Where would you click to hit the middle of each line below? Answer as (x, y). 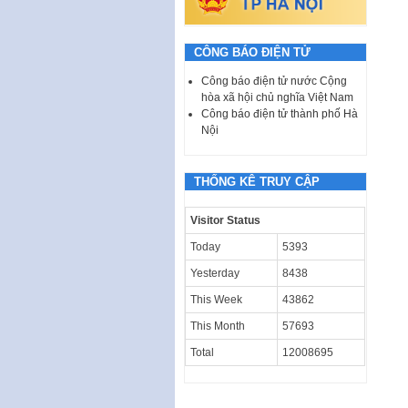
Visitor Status (225, 220)
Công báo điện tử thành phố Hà (280, 113)
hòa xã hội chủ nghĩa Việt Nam (277, 97)
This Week (216, 299)
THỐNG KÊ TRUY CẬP (257, 181)
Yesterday (215, 273)
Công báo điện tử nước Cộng (274, 81)
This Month (218, 326)
